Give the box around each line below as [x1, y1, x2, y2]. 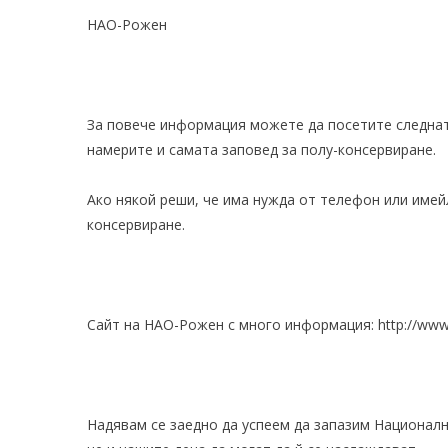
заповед [222, 140, 278, 159]
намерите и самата [87, 140, 222, 159]
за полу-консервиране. [278, 140, 436, 159]
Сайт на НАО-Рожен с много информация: [87, 315, 378, 334]
